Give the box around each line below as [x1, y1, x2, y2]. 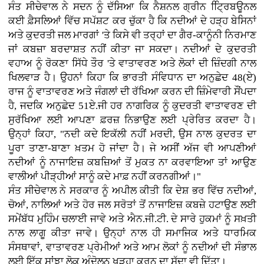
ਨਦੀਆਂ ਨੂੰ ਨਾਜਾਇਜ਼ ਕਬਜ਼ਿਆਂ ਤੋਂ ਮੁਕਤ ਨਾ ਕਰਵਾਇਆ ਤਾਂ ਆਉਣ [8, 157, 256, 169]
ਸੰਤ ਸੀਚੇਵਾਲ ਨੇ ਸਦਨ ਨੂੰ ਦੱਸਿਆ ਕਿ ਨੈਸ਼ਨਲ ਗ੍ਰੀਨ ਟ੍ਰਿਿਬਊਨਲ [8, 1, 256, 13]
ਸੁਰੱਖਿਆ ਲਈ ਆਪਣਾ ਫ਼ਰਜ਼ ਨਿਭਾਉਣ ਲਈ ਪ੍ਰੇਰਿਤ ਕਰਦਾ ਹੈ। [8, 114, 256, 126]
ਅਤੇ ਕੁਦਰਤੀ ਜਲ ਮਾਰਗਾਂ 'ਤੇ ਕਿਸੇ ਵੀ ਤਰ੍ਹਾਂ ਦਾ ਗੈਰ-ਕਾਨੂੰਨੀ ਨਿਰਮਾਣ [8, 29, 256, 41]
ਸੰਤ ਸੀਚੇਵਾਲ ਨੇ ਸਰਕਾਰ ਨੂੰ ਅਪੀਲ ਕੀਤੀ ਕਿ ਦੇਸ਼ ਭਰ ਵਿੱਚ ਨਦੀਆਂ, [8, 185, 256, 197]
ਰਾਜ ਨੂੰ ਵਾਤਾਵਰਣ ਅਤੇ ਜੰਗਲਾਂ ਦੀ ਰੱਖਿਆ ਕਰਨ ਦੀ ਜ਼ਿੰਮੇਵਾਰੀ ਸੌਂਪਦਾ [8, 86, 256, 98]
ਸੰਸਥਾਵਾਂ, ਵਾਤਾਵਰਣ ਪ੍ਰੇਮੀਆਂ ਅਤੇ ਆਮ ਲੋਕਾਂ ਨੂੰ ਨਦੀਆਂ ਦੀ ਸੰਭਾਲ [8, 242, 256, 253]
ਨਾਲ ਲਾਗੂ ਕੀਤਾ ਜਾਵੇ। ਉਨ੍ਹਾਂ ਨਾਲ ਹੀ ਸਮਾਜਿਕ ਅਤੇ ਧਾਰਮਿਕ [8, 227, 256, 239]
